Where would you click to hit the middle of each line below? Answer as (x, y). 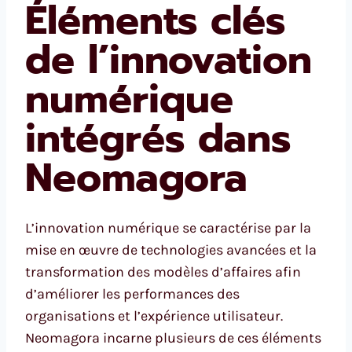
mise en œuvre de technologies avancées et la (171, 249)
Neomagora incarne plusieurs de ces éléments (173, 337)
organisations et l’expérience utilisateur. (154, 315)
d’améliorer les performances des (132, 293)
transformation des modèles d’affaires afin (163, 271)
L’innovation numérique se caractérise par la (168, 227)
